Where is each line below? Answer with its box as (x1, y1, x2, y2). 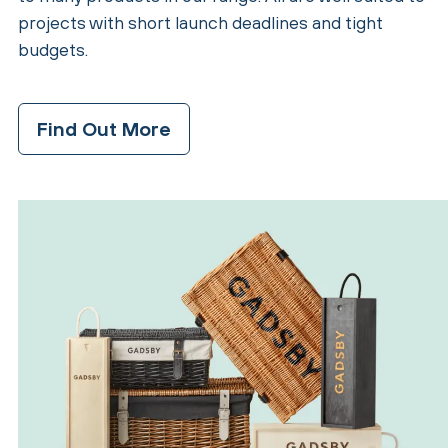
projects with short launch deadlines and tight (18, 11, 383, 33)
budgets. (18, 38, 88, 60)
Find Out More (37, 117, 171, 141)
